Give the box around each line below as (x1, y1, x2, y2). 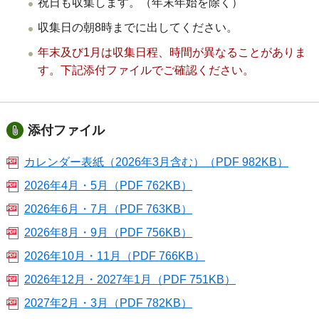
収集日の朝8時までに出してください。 (37, 21, 238, 33)
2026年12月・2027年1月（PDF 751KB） (23, 273, 236, 286)
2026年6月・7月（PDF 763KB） (23, 202, 192, 215)
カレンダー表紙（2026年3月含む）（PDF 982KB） (23, 155, 288, 168)
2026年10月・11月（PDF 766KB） (23, 249, 205, 262)
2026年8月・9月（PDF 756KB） (23, 226, 192, 239)
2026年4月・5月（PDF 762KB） (23, 179, 192, 192)
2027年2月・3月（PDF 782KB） (23, 296, 192, 309)
